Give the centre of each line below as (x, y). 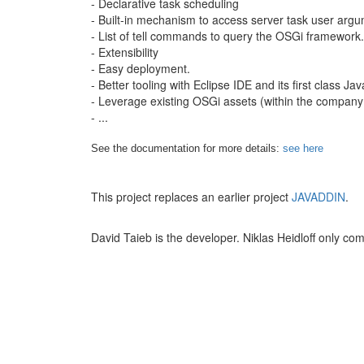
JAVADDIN (318, 197)
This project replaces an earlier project (191, 197)
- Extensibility (125, 52)
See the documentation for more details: (187, 148)
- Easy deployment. (141, 68)
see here (303, 148)
